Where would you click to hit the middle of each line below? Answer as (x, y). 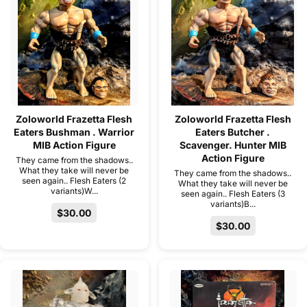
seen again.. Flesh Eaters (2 (74, 181)
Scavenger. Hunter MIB (233, 145)
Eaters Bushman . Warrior (74, 132)
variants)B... (233, 204)
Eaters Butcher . (233, 132)
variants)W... (74, 191)
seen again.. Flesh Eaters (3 (233, 194)
